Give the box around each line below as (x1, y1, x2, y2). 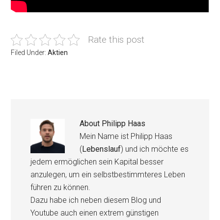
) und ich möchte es (121, 144, 189, 154)
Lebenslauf (82, 144, 121, 154)
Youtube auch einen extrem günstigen (30, 208, 159, 218)
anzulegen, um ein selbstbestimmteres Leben (30, 170, 186, 179)
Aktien (48, 49, 68, 56)
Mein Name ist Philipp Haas (80, 132, 173, 141)
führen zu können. (30, 183, 91, 192)
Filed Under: (11, 49, 48, 56)
